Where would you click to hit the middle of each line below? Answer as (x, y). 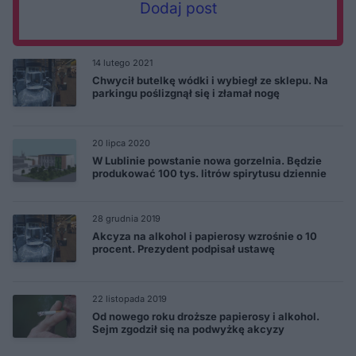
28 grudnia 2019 (126, 218)
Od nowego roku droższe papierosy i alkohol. (206, 316)
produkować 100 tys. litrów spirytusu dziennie (209, 173)
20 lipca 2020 (121, 143)
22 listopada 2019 (130, 298)
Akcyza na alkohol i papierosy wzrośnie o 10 (205, 236)
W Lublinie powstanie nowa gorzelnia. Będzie (207, 160)
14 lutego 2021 (122, 62)
